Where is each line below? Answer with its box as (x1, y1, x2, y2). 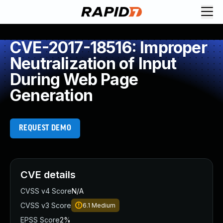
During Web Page (10, 70, 138, 89)
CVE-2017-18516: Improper (10, 38, 207, 57)
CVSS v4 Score (20, 187, 72, 195)
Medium (92, 202, 115, 209)
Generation (10, 86, 93, 105)
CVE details (20, 169, 76, 181)
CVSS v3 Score (20, 201, 71, 210)
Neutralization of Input (10, 54, 177, 73)
